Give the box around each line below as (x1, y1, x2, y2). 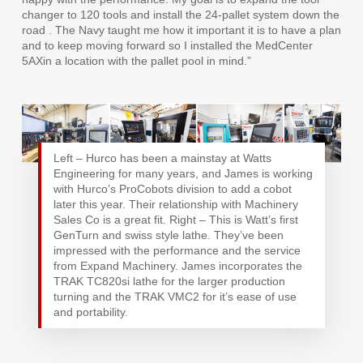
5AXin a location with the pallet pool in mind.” (21, 53, 251, 67)
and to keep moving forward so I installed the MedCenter (21, 38, 313, 52)
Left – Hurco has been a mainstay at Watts (53, 151, 271, 164)
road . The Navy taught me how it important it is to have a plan (21, 23, 341, 36)
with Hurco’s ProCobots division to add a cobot (53, 181, 292, 195)
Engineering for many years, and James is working (53, 166, 313, 180)
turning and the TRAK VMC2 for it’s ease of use (53, 289, 297, 303)
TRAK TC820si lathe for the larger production (53, 274, 285, 288)
